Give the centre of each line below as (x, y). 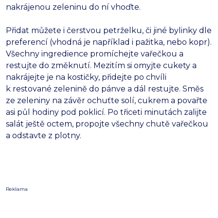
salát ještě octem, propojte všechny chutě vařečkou (107, 124)
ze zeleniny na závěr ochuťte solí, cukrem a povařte (107, 101)
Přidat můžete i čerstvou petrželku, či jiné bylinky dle (109, 31)
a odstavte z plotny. (44, 136)
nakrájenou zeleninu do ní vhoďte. (73, 7)
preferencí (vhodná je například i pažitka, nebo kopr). (109, 42)
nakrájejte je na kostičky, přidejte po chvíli (86, 77)
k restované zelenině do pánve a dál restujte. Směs (105, 89)
